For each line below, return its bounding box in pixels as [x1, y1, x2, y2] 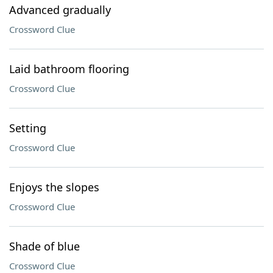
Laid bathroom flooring [9, 62, 129, 76]
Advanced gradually [9, 2, 111, 17]
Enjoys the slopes [9, 180, 99, 194]
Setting [9, 121, 46, 135]
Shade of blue [9, 239, 80, 253]
